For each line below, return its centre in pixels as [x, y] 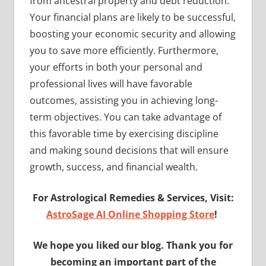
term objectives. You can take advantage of [125, 117]
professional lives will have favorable [111, 83]
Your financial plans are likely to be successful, [132, 17]
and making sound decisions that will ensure [129, 150]
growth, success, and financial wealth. [113, 167]
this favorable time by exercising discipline [124, 133]
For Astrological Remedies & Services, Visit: [133, 197]
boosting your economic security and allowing [132, 34]
